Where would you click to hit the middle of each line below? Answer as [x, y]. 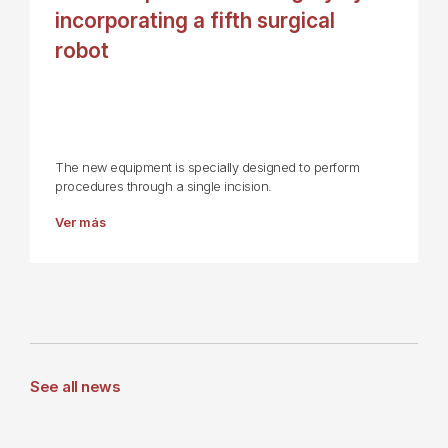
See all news [75, 386]
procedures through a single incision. [163, 186]
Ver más [80, 222]
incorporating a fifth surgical [195, 20]
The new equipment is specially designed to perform [207, 167]
